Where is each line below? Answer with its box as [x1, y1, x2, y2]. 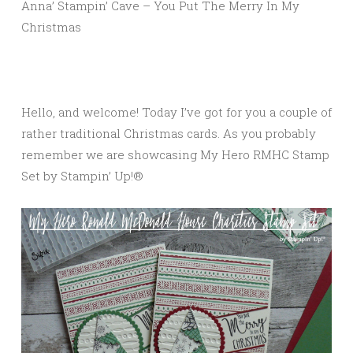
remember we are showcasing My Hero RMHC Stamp [21, 147, 329, 163]
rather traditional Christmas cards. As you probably [21, 125, 316, 142]
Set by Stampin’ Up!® [21, 168, 143, 184]
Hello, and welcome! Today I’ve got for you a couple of [21, 104, 332, 121]
